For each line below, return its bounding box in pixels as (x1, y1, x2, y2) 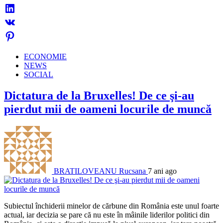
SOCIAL (24, 70, 53, 79)
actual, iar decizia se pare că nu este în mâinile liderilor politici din (4, 210, 210, 219)
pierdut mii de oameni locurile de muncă (4, 103, 212, 116)
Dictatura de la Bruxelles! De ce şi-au (4, 89, 194, 103)
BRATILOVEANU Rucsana (54, 166, 146, 175)
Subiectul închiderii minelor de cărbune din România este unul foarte (4, 201, 219, 210)
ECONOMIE (24, 52, 67, 61)
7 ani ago (148, 166, 177, 175)
